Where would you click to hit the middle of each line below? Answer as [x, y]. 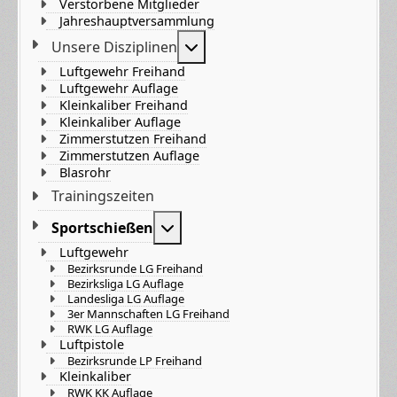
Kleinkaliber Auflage [121, 122]
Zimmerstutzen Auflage [130, 156]
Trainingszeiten [103, 196]
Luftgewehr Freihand [123, 71]
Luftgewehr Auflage [119, 88]
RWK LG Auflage [110, 329]
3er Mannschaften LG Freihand [149, 314]
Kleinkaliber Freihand [124, 105]
